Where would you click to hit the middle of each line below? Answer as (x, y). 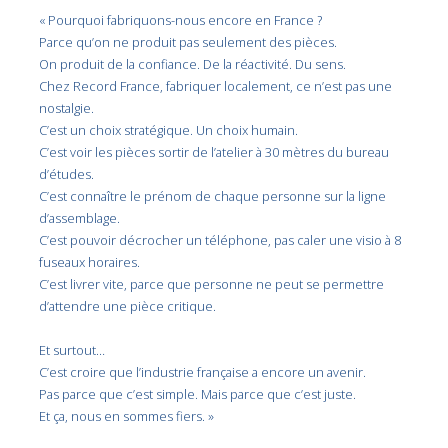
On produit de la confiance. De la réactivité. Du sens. (193, 63)
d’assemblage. (80, 217)
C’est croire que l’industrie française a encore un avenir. (203, 371)
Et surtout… (72, 349)
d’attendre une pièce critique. (128, 305)
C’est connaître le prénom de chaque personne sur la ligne (213, 195)
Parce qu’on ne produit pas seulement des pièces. (188, 41)
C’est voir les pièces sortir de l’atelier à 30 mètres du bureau (214, 151)
